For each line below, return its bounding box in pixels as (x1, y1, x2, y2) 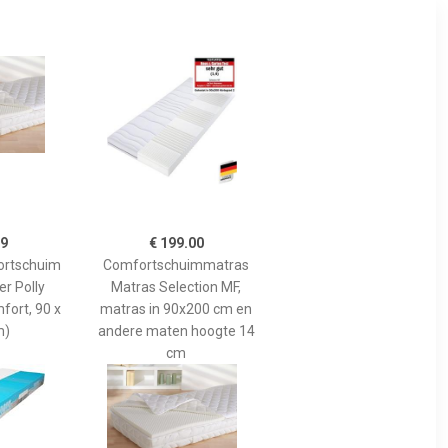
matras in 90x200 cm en (100, 300, 252, 317)
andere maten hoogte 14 (97, 322, 255, 339)
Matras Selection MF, (111, 278, 241, 295)
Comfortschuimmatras (103, 256, 249, 273)
